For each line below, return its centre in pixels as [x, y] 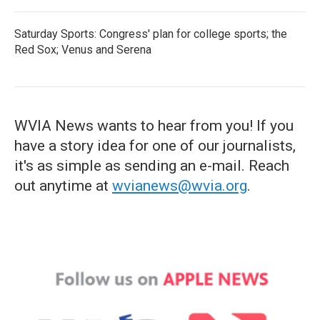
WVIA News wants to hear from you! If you [154, 126]
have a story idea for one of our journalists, [155, 146]
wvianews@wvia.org [180, 186]
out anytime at [63, 186]
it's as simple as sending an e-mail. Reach [152, 166]
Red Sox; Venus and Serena [83, 50]
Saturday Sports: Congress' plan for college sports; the [151, 34]
